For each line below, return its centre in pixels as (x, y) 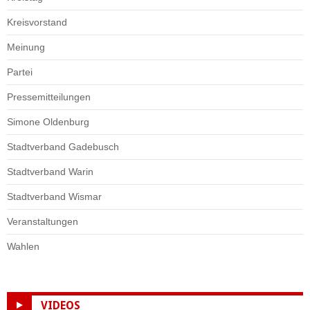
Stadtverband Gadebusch (63, 146)
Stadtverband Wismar (54, 196)
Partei (20, 72)
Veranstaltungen (43, 221)
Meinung (26, 47)
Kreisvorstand (37, 22)
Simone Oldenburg (48, 121)
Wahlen (23, 246)
